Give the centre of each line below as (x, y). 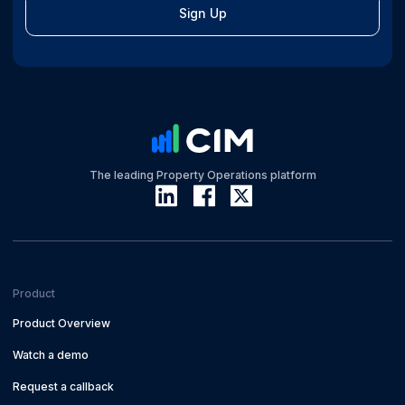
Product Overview (61, 324)
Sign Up (202, 14)
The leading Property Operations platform (202, 175)
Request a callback (63, 386)
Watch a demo (50, 355)
